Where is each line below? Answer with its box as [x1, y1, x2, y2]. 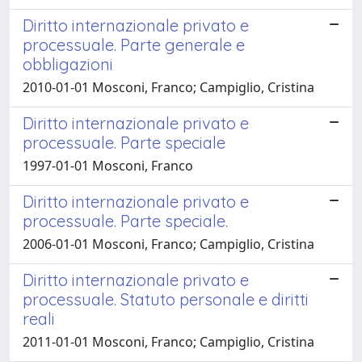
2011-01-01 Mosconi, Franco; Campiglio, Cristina [23, 332, 314, 351]
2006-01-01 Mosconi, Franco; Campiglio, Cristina [23, 234, 314, 253]
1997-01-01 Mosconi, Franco [23, 156, 193, 175]
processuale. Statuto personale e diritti [23, 288, 309, 309]
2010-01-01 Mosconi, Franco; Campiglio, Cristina [23, 78, 314, 96]
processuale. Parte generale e [23, 34, 245, 55]
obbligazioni [23, 53, 113, 74]
